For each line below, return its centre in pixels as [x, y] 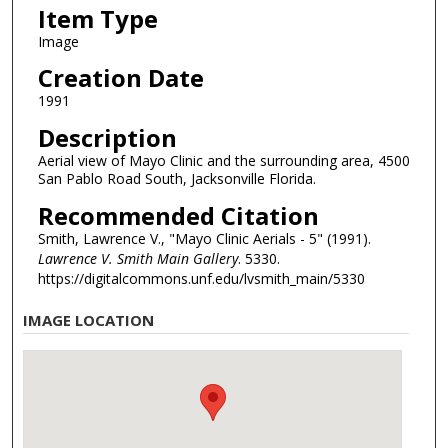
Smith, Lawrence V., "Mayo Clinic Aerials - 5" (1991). [204, 238]
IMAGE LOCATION [89, 320]
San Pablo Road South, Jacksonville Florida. [176, 179]
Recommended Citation [178, 215]
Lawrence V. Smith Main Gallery [137, 258]
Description [107, 138]
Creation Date [120, 78]
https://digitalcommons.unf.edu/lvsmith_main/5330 [201, 278]
